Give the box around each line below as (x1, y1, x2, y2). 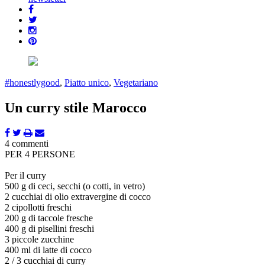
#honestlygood (5, 77, 60, 88)
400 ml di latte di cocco (5, 245, 92, 256)
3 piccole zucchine (5, 234, 74, 245)
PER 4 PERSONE (5, 149, 75, 160)
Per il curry (5, 170, 46, 181)
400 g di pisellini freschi (5, 224, 94, 234)
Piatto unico (64, 77, 109, 88)
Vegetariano (114, 77, 158, 88)
